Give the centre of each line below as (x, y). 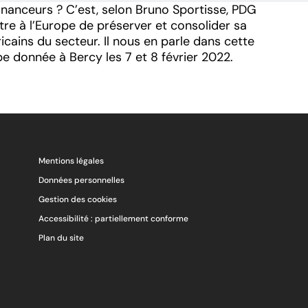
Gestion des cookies (78, 199)
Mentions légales (71, 161)
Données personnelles (81, 180)
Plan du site (61, 238)
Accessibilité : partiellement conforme (113, 218)
